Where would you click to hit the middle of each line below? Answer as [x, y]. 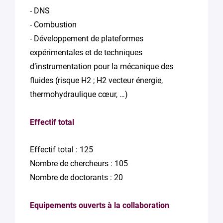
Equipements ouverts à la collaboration [100, 205]
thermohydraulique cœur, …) [79, 94]
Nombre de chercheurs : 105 [79, 164]
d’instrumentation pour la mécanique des [102, 66]
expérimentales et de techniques [86, 53]
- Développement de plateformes [87, 39]
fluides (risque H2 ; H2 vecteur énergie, [96, 80]
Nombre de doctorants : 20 [76, 177]
